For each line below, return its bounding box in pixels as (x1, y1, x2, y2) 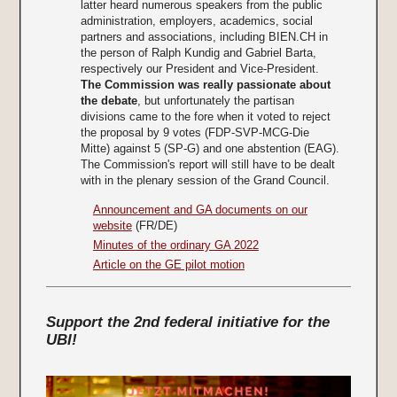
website (92, 218, 132, 232)
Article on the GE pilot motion (92, 257, 245, 271)
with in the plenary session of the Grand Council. (80, 173, 330, 187)
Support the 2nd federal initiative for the (45, 313, 330, 331)
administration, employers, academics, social (80, 13, 313, 27)
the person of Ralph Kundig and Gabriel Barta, (80, 45, 316, 59)
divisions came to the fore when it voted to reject (80, 109, 331, 123)
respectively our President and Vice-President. (80, 61, 319, 75)
